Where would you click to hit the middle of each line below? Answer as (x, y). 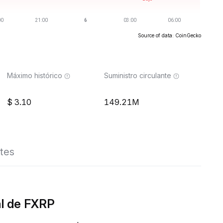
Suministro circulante (138, 75)
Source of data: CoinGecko (169, 35)
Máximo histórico (35, 75)
